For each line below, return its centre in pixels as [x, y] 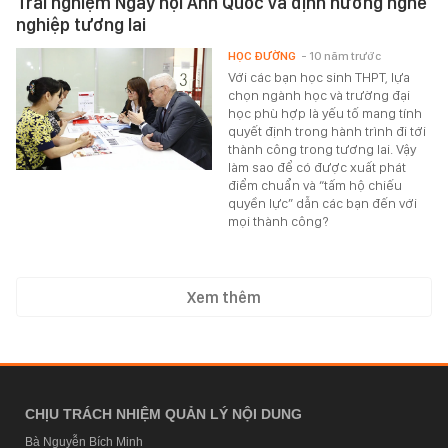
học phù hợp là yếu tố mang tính [325, 112]
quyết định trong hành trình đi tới [327, 130]
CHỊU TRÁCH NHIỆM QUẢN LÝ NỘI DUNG [163, 413]
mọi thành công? [279, 220]
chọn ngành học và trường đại [319, 94]
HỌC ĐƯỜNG [262, 55]
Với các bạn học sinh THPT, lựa [319, 76]
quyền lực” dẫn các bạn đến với [323, 202]
